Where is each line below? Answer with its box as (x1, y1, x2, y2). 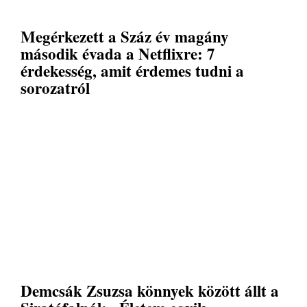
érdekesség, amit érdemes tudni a (21, 58, 244, 82)
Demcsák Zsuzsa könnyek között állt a (21, 279, 279, 303)
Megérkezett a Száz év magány (21, 24, 229, 48)
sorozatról (21, 75, 90, 99)
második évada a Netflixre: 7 (21, 41, 215, 65)
